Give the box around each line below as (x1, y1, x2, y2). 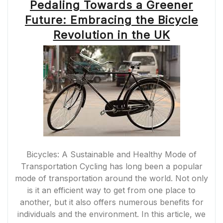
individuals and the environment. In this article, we (17, 209, 206, 219)
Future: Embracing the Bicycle (25, 13, 198, 26)
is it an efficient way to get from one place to (27, 185, 196, 195)
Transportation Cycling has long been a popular (20, 161, 203, 171)
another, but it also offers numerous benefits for (19, 197, 204, 207)
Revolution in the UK (53, 28, 170, 41)
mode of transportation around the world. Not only (15, 173, 208, 183)
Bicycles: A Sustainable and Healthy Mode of (26, 149, 197, 159)
